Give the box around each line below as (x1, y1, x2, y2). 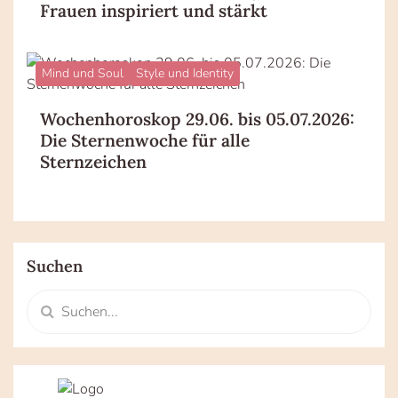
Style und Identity (136, 65, 234, 83)
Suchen (27, 256, 83, 277)
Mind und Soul (42, 65, 123, 83)
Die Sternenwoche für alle (40, 130, 250, 152)
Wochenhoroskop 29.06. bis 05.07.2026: (40, 108, 354, 131)
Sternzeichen (40, 151, 147, 173)
